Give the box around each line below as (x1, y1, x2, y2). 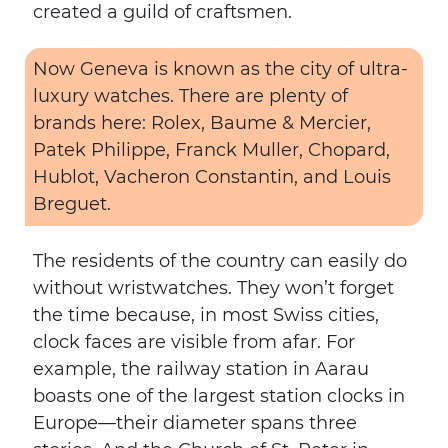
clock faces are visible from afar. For (33, 331, 355, 353)
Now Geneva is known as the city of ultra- (33, 58, 408, 80)
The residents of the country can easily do (33, 250, 407, 272)
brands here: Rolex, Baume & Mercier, (33, 112, 371, 134)
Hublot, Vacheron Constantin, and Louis (33, 166, 391, 188)
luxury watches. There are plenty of (33, 85, 348, 107)
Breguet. (33, 193, 111, 215)
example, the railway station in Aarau (33, 358, 369, 380)
